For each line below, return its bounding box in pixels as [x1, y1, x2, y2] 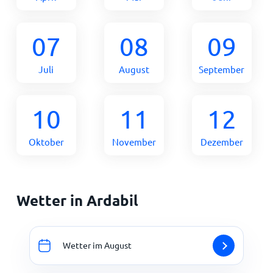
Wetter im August [63, 239, 132, 251]
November [112, 135, 156, 147]
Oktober [28, 135, 64, 147]
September [199, 63, 245, 75]
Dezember [200, 135, 243, 147]
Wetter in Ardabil [16, 190, 138, 210]
